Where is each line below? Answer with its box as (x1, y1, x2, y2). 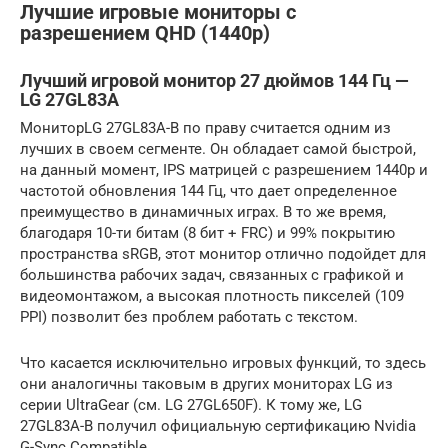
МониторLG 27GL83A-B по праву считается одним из (20, 119, 391, 137)
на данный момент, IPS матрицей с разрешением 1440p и (20, 161, 428, 179)
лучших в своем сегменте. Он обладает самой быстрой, (20, 140, 416, 158)
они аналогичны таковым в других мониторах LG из (20, 375, 393, 393)
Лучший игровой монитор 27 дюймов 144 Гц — (20, 70, 409, 91)
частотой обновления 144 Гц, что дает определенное (20, 182, 397, 200)
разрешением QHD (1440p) (20, 22, 270, 45)
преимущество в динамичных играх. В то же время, (20, 203, 386, 221)
